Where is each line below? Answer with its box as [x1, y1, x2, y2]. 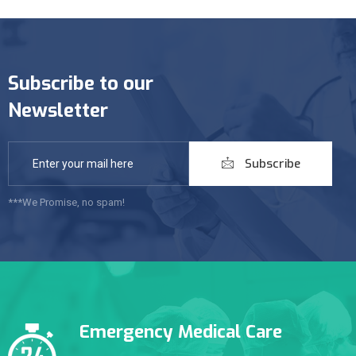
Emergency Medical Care [79, 320, 282, 343]
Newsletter [8, 98, 108, 123]
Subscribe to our [8, 71, 153, 96]
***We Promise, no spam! [8, 196, 125, 208]
